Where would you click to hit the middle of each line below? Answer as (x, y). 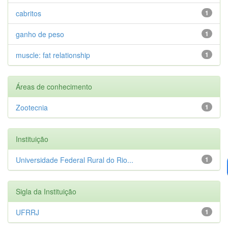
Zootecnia (32, 107)
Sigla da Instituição (46, 191)
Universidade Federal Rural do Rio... (75, 160)
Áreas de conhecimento (54, 86)
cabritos (28, 13)
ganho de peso (40, 34)
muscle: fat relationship (53, 55)
